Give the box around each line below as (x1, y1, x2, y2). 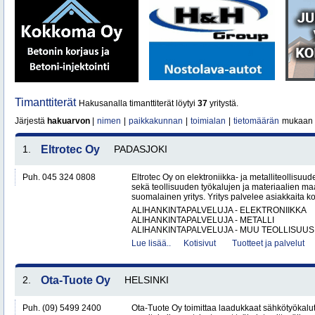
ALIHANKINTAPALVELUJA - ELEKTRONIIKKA (131, 205, 307, 215)
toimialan (191, 116, 226, 126)
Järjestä (15, 116, 47, 126)
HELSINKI (124, 274, 169, 285)
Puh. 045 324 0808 (22, 172, 96, 182)
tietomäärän (233, 116, 279, 126)
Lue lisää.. (131, 238, 171, 248)
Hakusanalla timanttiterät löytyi (79, 98, 198, 108)
